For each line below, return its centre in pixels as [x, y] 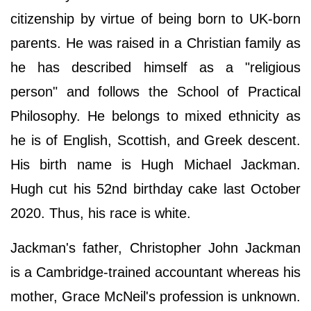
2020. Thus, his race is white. [101, 213]
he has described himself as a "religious [155, 68]
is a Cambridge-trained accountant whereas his [155, 272]
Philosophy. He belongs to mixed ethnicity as [155, 116]
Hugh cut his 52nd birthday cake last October [155, 189]
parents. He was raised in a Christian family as [155, 43]
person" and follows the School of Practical [155, 92]
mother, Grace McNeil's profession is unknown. [155, 297]
